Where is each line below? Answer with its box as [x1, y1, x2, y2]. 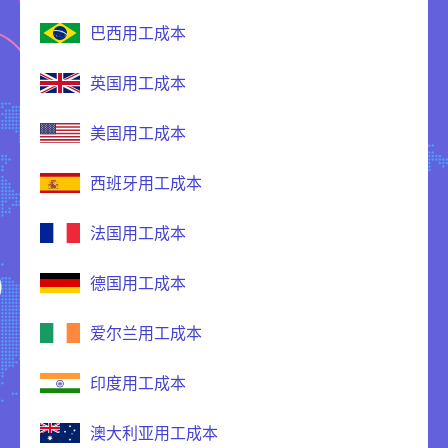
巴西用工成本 [90, 23, 186, 44]
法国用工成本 [90, 223, 186, 244]
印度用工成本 [90, 373, 186, 394]
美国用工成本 [90, 123, 186, 144]
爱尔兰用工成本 [90, 323, 202, 344]
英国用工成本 [90, 73, 186, 94]
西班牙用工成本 [90, 173, 202, 194]
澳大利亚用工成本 [90, 423, 218, 444]
